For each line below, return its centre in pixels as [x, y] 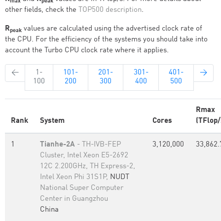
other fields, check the [42, 10]
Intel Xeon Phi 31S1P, [75, 177]
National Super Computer [82, 188]
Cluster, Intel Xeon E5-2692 [84, 156]
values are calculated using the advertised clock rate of [112, 29]
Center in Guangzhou [74, 199]
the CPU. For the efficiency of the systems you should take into [106, 40]
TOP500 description [110, 10]
